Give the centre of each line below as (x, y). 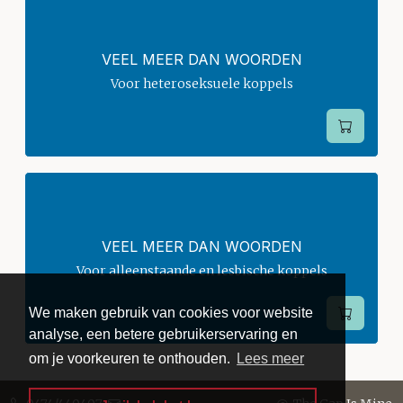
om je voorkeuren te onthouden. (131, 359)
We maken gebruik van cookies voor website (171, 313)
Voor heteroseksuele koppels (201, 84)
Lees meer (271, 359)
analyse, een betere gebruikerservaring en (163, 335)
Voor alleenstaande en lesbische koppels (201, 271)
